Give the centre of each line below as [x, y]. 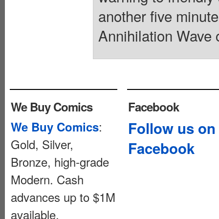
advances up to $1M [63, 197]
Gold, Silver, [42, 144]
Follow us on [172, 128]
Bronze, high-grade [60, 161]
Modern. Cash [47, 179]
